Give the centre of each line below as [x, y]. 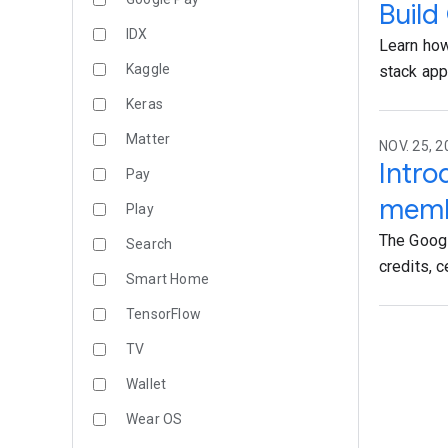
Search [149, 244]
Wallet [146, 384]
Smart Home [167, 279]
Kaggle [148, 69]
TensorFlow [163, 314]
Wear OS [154, 419]
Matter [148, 139]
